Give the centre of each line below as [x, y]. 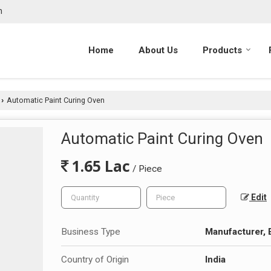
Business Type [91, 231]
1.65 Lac [99, 166]
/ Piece [147, 168]
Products [222, 50]
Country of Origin [95, 259]
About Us [158, 50]
